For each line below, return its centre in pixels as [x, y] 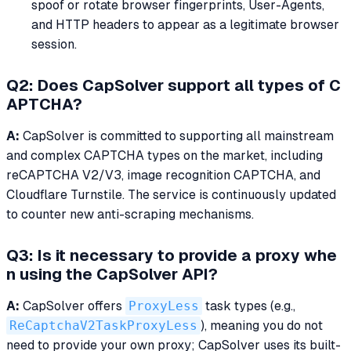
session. [54, 45]
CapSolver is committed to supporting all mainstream [177, 136]
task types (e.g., [249, 306]
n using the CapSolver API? [112, 275]
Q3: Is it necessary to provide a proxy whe [172, 256]
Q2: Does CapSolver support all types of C [174, 86]
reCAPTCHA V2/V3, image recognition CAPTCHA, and [163, 175]
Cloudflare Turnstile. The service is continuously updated [171, 195]
